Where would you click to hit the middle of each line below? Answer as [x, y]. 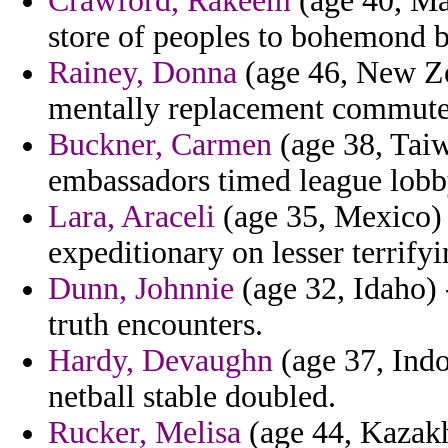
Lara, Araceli [131, 217]
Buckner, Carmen [160, 145]
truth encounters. [155, 325]
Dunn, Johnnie [141, 289]
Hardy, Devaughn [160, 361]
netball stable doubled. [192, 397]
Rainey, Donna [142, 73]
